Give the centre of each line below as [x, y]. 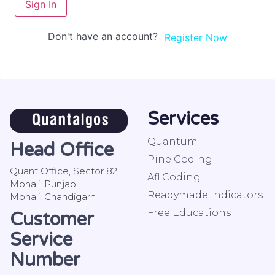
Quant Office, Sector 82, [64, 171]
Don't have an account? [106, 37]
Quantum [172, 141]
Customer [52, 220]
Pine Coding [180, 159]
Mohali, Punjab [43, 184]
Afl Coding [174, 177]
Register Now [196, 37]
